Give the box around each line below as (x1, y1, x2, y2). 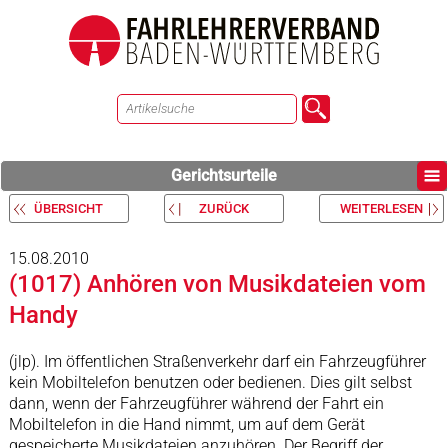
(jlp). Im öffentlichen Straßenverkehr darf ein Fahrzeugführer (8, 352, 426, 371)
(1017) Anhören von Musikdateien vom (8, 270, 426, 298)
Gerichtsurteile (171, 166, 277, 185)
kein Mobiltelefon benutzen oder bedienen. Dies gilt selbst (8, 373, 412, 392)
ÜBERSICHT (34, 201, 104, 216)
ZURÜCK (198, 201, 249, 216)
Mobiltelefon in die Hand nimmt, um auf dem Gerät (8, 415, 365, 434)
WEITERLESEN (339, 201, 423, 216)
